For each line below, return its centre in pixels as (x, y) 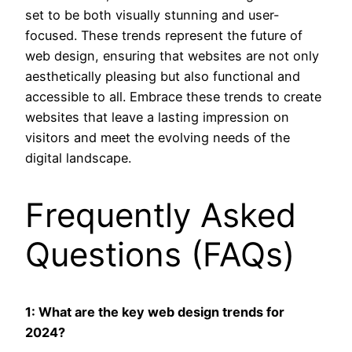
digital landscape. (78, 158)
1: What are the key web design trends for (155, 312)
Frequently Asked (161, 215)
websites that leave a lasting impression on (157, 117)
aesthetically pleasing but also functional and (163, 77)
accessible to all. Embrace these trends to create (173, 97)
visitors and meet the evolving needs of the (158, 138)
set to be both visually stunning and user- (152, 15)
